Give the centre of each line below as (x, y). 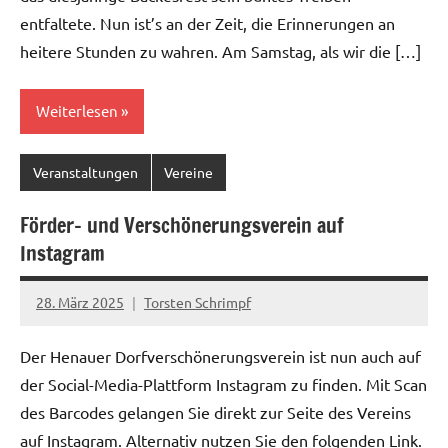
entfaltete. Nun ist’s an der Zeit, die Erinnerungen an (207, 22)
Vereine (189, 172)
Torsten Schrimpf (197, 302)
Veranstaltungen (85, 172)
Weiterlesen (77, 111)
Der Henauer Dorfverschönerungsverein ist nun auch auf (220, 355)
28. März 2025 (80, 302)
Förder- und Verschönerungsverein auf (182, 225)
